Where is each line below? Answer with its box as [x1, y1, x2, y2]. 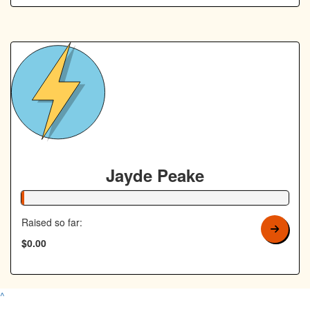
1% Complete [21, 190, 73, 203]
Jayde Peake [106, 163, 204, 187]
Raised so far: [21, 215, 82, 229]
